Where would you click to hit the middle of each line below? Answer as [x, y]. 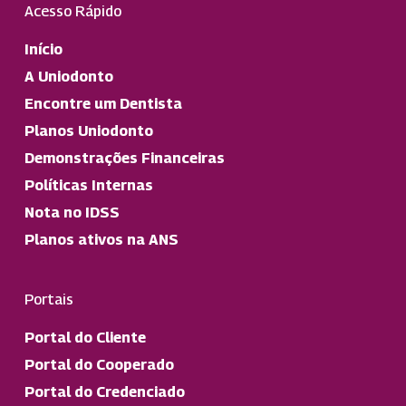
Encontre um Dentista [103, 104]
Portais [48, 300]
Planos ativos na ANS [101, 240]
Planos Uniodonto [88, 131]
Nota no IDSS [72, 213]
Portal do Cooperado [99, 365]
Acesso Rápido [72, 11]
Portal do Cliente [85, 338]
